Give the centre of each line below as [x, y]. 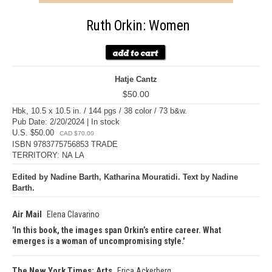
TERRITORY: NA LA [48, 155]
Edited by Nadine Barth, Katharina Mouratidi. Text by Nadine [125, 177]
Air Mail [27, 214]
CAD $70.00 [77, 133]
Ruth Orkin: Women [138, 26]
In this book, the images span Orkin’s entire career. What [117, 230]
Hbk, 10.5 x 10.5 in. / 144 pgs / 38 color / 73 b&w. [100, 111]
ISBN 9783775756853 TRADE [65, 144]
